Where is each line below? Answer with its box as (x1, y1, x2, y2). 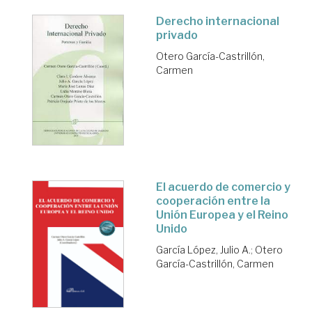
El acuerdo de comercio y (156, 180, 290, 194)
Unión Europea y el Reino (156, 208, 288, 222)
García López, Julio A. (156, 244, 251, 256)
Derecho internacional (156, 14, 279, 28)
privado (156, 28, 198, 42)
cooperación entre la (156, 194, 270, 208)
